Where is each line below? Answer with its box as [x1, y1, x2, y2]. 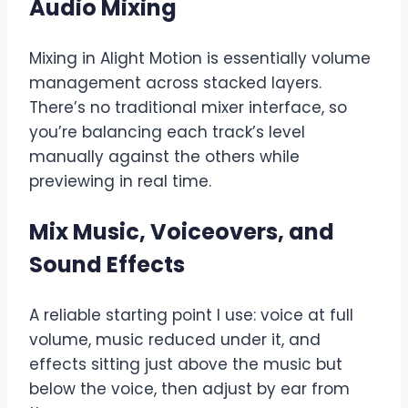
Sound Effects [29, 250, 185, 280]
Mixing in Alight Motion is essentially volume [29, 47, 371, 70]
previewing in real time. [29, 170, 211, 193]
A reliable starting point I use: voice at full [29, 304, 353, 327]
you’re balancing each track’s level [29, 121, 305, 144]
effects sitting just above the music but [29, 353, 342, 376]
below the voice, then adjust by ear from [29, 378, 350, 401]
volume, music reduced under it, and [29, 329, 321, 352]
